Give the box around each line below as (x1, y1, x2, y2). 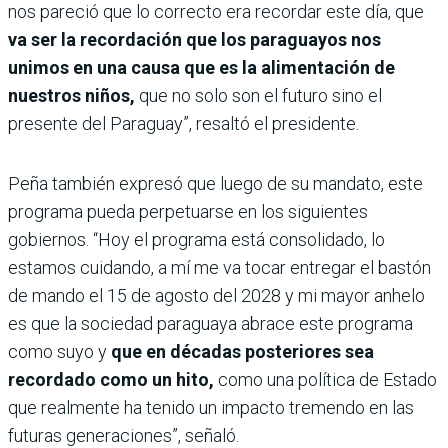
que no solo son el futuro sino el (139, 84, 382, 106)
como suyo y (8, 340, 107, 362)
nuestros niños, (8, 84, 139, 106)
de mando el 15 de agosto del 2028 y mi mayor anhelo (8, 284, 425, 306)
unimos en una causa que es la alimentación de (8, 56, 395, 78)
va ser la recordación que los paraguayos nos (8, 28, 381, 50)
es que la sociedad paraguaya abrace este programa (8, 312, 413, 334)
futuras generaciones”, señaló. (8, 424, 239, 446)
